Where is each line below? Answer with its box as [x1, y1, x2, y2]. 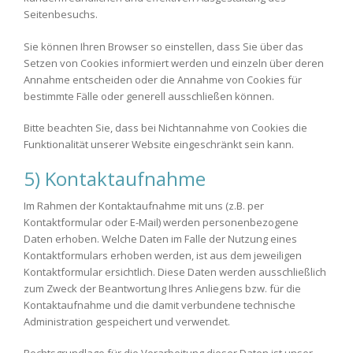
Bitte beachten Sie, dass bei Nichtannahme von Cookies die [24, 121, 307, 135]
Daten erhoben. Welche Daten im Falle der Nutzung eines [24, 231, 297, 246]
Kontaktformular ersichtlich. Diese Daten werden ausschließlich [24, 264, 326, 279]
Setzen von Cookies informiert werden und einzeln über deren [24, 55, 324, 70]
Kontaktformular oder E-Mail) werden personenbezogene [24, 214, 299, 229]
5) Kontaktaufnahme [24, 165, 206, 191]
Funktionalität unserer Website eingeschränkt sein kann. [24, 137, 294, 151]
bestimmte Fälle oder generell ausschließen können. [24, 88, 274, 103]
